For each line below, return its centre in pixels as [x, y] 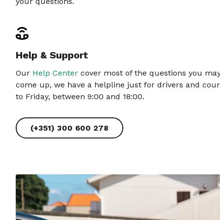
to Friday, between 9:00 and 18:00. [80, 96]
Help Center [55, 73]
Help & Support [52, 55]
